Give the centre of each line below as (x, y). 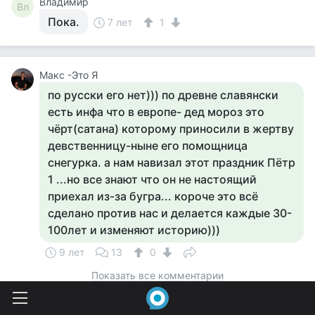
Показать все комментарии (157, 275)
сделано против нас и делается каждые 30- (170, 213)
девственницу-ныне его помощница (148, 146)
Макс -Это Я (69, 75)
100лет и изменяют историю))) (134, 230)
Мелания (60, 298)
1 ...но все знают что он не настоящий (152, 179)
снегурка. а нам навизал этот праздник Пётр (172, 162)
